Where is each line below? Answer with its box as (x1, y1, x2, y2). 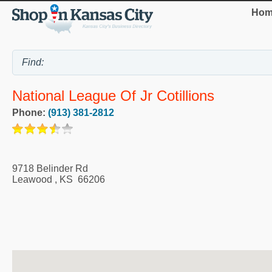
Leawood (12, 174, 52, 185)
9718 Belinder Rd (12, 163, 88, 174)
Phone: (12, 107, 48, 118)
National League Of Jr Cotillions (12, 87, 214, 104)
